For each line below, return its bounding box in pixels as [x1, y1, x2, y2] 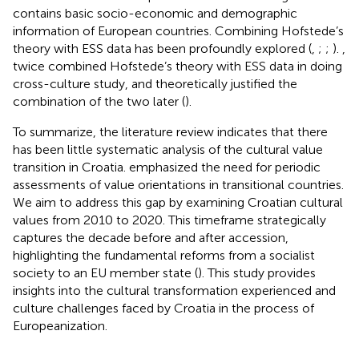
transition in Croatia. [13, 159, 129, 175]
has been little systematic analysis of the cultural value [13, 141, 323, 157]
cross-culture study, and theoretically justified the [13, 75, 297, 91]
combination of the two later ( [13, 93, 185, 109]
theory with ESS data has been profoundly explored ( [13, 40, 312, 56]
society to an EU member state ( [13, 264, 198, 280]
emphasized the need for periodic [129, 159, 321, 175]
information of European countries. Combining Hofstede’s [13, 22, 344, 38]
